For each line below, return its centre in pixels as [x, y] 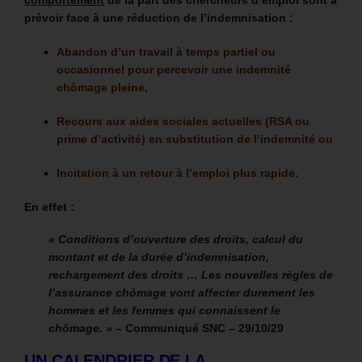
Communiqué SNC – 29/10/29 [204, 328]
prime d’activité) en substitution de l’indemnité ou [195, 139]
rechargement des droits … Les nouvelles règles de [191, 275]
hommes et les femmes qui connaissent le [164, 311]
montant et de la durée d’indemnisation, [159, 257]
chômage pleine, [102, 88]
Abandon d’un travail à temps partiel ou [166, 52]
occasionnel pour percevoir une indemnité [174, 70]
